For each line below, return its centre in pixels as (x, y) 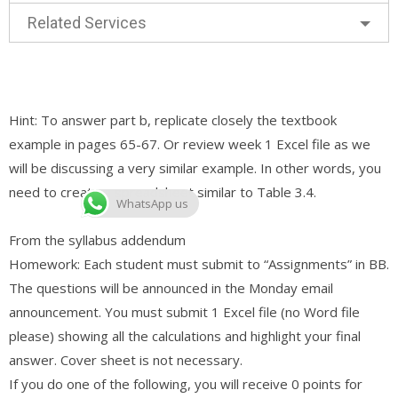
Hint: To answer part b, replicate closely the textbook (173, 119)
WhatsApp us (152, 203)
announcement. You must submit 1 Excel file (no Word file (184, 311)
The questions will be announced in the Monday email (171, 287)
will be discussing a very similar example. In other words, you (195, 167)
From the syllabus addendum (97, 239)
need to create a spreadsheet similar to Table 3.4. (163, 191)
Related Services (87, 22)
